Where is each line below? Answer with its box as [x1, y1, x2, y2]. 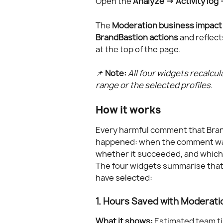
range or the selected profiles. [96, 80, 213, 91]
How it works [96, 103, 161, 116]
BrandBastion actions [96, 31, 178, 43]
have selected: [96, 172, 152, 183]
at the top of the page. [96, 43, 181, 55]
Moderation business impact [112, 19, 222, 31]
